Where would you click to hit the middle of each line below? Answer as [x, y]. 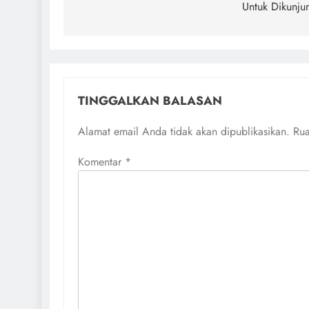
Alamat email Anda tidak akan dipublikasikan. [184, 132]
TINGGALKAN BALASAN [150, 101]
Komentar [101, 162]
